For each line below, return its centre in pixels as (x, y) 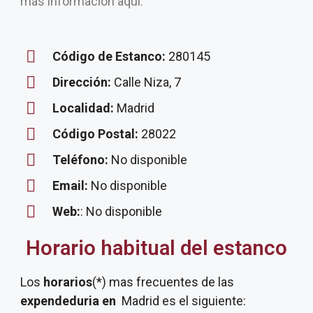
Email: (72, 185)
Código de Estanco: (109, 56)
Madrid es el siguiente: (184, 301)
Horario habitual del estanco (156, 248)
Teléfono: (80, 160)
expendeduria (60, 301)
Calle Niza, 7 (147, 82)
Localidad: (85, 108)
